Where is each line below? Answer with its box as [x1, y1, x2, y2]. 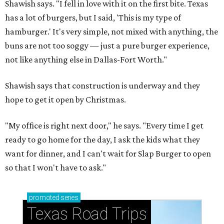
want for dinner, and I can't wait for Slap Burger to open [5, 148, 211, 158]
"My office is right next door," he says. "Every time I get [5, 120, 203, 130]
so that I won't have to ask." [5, 162, 106, 172]
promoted [29, 193, 59, 201]
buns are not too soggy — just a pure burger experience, [5, 40, 209, 50]
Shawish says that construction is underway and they [5, 80, 200, 90]
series [59, 193, 78, 201]
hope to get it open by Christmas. [5, 94, 126, 104]
